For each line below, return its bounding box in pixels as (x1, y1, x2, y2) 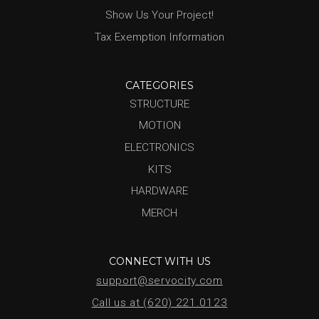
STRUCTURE (130, 97, 189, 110)
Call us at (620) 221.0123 (91, 296, 228, 310)
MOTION (138, 119, 181, 132)
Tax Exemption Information (95, 30, 224, 43)
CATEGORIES (125, 78, 194, 92)
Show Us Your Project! (105, 9, 214, 22)
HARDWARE (131, 184, 188, 198)
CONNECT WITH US (108, 254, 211, 268)
